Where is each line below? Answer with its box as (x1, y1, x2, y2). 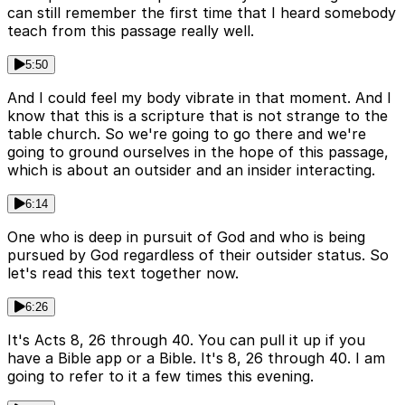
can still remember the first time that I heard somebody (7, 3, 396, 22)
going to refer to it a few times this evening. (7, 366, 314, 385)
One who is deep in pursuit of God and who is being (7, 227, 365, 246)
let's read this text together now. (7, 263, 239, 282)
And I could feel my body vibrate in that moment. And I (7, 88, 391, 107)
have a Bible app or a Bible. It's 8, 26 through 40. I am (7, 348, 385, 367)
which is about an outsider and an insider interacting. (7, 160, 375, 179)
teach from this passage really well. (7, 21, 254, 40)
